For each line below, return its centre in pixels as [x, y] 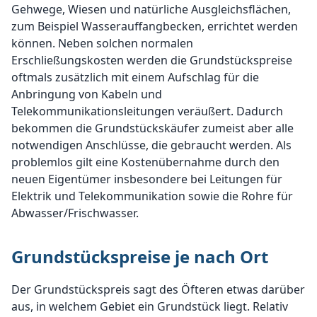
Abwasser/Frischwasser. [75, 213]
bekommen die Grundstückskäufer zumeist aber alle [152, 128]
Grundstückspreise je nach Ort [140, 257]
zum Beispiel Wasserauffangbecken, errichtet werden [155, 26]
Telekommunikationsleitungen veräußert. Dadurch [147, 111]
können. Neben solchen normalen [102, 43]
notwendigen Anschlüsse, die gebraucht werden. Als [151, 145]
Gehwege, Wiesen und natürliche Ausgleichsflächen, [151, 9]
